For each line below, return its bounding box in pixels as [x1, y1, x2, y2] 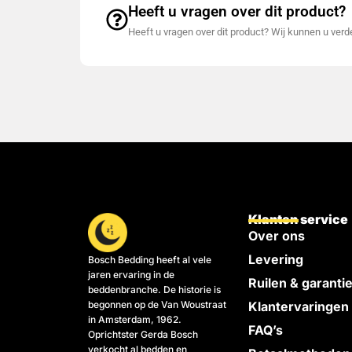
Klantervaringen [248, 299, 350, 315]
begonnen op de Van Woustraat [88, 299, 226, 311]
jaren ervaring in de [88, 269, 174, 281]
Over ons [248, 228, 306, 244]
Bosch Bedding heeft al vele [88, 254, 211, 266]
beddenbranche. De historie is [88, 284, 221, 296]
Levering [248, 251, 304, 268]
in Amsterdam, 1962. [88, 313, 181, 326]
